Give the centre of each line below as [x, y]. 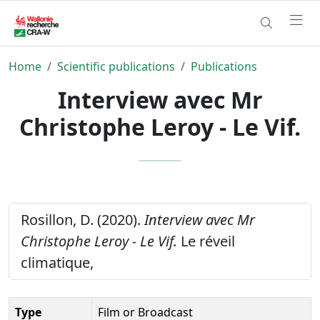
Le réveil [206, 241]
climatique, [57, 262]
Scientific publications [116, 66]
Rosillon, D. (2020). [82, 219]
